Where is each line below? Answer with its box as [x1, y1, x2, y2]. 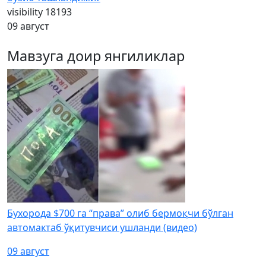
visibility [7, 5, 43, 18]
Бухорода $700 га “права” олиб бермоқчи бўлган [7, 206, 233, 220]
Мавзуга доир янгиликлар [7, 46, 185, 65]
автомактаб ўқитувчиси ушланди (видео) [7, 220, 197, 234]
